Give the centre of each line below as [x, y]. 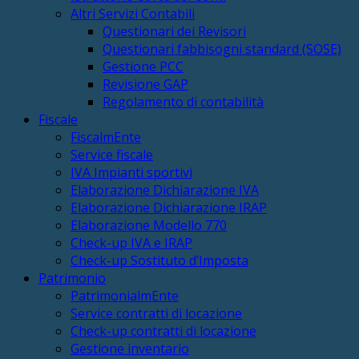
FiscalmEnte [106, 137]
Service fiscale [112, 154]
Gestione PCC [143, 66]
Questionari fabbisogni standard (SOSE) [222, 48]
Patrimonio [72, 278]
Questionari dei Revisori [174, 31]
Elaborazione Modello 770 [149, 225]
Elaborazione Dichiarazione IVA [165, 190]
